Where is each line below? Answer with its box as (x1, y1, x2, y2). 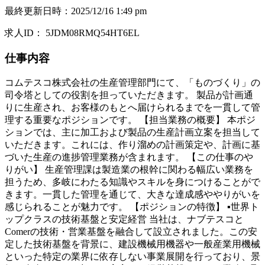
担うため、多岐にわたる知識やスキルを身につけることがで (5, 177, 260, 188)
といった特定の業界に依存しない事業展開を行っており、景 (5, 251, 260, 262)
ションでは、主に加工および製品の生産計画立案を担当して (5, 127, 260, 138)
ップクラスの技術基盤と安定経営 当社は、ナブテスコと (5, 214, 244, 225)
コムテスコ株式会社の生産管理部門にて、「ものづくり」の (5, 77, 260, 88)
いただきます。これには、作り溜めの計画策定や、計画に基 (5, 140, 260, 150)
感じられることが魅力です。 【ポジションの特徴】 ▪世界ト (5, 202, 259, 212)
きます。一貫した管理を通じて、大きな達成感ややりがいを (5, 189, 260, 200)
